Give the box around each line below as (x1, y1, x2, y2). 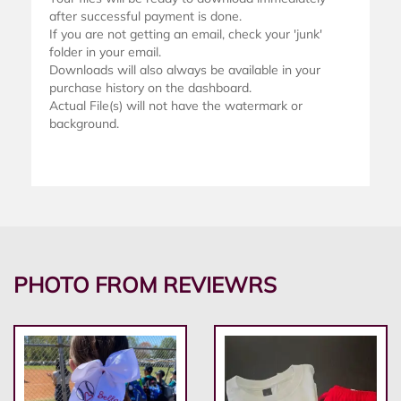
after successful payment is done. (49, 8, 242, 25)
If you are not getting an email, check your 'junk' (49, 26, 322, 43)
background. (49, 115, 119, 132)
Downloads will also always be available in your (49, 62, 320, 79)
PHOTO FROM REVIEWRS (13, 271, 277, 299)
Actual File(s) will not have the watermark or (49, 98, 303, 115)
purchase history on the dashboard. (49, 80, 252, 97)
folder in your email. (49, 44, 161, 61)
